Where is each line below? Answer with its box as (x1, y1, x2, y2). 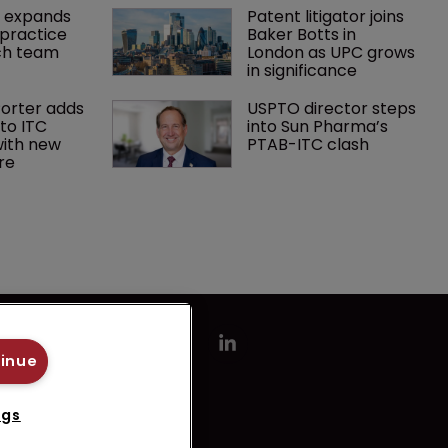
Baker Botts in (247, 22, 361, 46)
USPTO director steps (247, 96, 421, 120)
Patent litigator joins (247, 4, 409, 28)
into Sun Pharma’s (247, 114, 393, 138)
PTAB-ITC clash (247, 132, 370, 156)
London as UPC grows (247, 40, 420, 64)
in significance (247, 58, 358, 82)
